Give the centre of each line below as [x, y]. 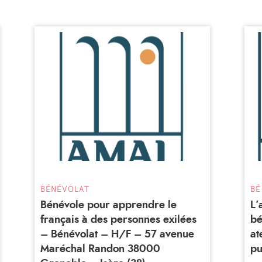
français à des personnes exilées [118, 220]
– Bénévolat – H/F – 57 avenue [117, 234]
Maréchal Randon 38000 [100, 249]
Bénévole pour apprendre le [108, 205]
